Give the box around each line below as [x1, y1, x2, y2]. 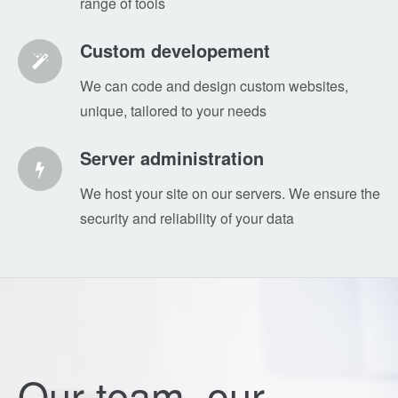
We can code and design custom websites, [80, 76, 348, 96]
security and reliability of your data [80, 208, 294, 228]
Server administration [80, 145, 264, 171]
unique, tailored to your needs [80, 100, 267, 121]
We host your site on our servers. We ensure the [80, 183, 380, 203]
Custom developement [80, 37, 270, 63]
